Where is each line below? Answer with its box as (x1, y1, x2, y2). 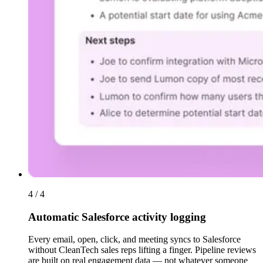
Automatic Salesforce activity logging (28, 210, 206, 223)
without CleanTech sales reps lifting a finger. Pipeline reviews (28, 245, 256, 255)
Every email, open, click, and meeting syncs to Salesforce (28, 234, 241, 245)
